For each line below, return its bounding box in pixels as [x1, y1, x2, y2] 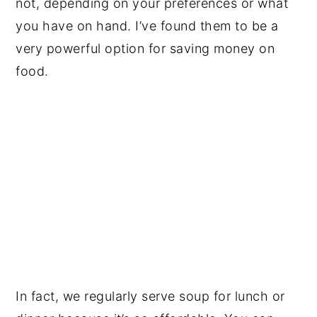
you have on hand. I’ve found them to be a [16, 18, 279, 33]
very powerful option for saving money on [16, 40, 275, 56]
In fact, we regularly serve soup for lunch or [16, 289, 285, 304]
